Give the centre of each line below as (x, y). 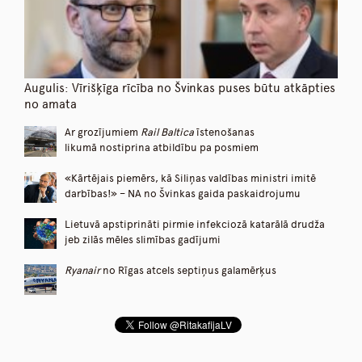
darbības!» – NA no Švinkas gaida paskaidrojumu (183, 194)
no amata (51, 104)
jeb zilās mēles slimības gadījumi (143, 240)
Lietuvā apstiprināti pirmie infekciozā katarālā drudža (195, 225)
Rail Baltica (167, 133)
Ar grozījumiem (103, 133)
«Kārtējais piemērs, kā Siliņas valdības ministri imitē (190, 179)
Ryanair (82, 271)
